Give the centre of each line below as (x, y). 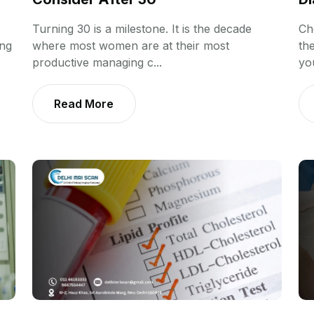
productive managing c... (97, 63)
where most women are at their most (131, 46)
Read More (84, 104)
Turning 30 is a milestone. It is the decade (142, 29)
